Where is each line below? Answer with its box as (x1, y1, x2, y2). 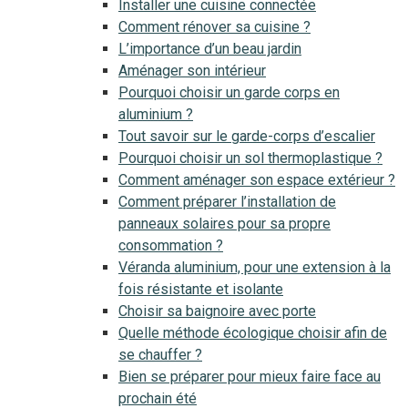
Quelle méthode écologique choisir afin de (118, 324, 387, 342)
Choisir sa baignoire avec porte (118, 302, 316, 320)
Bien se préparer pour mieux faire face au (118, 368, 381, 385)
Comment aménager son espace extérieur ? (118, 171, 395, 189)
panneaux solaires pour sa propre (118, 215, 331, 232)
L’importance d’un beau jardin (118, 40, 301, 57)
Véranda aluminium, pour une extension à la (118, 259, 391, 276)
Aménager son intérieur (118, 62, 266, 79)
